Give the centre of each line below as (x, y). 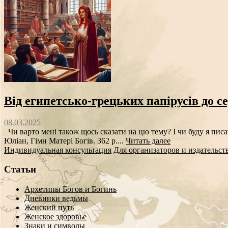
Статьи (20, 169)
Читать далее (148, 140)
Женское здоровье (55, 217)
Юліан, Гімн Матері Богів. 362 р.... (65, 140)
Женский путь (49, 208)
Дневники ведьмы (56, 198)
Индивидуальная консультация (58, 150)
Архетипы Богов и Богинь (70, 189)
